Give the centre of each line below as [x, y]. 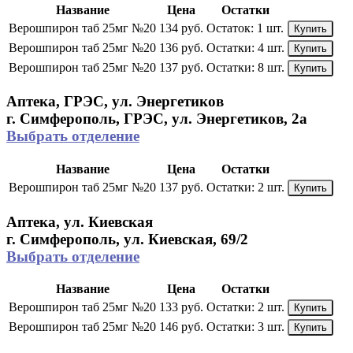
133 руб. [181, 307]
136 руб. [181, 47]
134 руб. [181, 28]
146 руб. [181, 327]
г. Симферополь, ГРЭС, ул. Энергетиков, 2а [157, 119]
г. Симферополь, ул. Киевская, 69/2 [127, 239]
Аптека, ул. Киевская [80, 221]
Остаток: [230, 28]
